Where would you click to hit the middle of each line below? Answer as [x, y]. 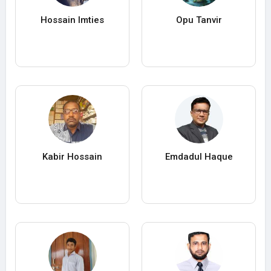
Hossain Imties [72, 20]
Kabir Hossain [72, 157]
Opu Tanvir [199, 20]
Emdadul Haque [199, 157]
